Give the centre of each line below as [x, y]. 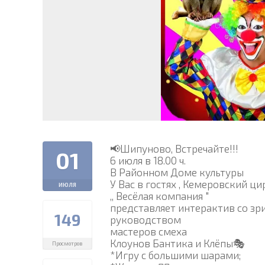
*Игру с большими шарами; [175, 255]
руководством [146, 219]
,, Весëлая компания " [159, 195]
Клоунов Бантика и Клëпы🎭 [177, 243]
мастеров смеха [148, 231]
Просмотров [67, 243]
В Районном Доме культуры [177, 172]
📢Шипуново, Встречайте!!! [175, 148]
